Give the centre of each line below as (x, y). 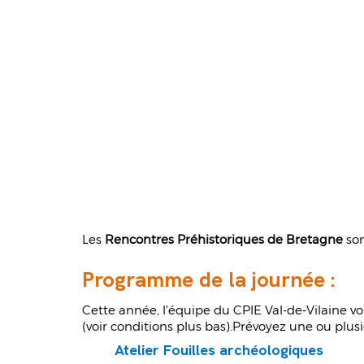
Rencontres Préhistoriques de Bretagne (226, 239)
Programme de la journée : (212, 280)
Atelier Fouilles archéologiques (219, 350)
